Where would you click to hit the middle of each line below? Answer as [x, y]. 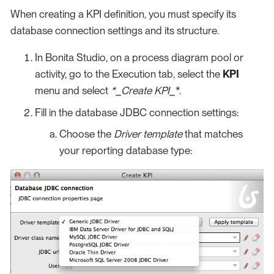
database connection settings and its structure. [115, 31]
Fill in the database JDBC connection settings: [137, 112]
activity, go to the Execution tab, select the [129, 74]
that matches [213, 134]
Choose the [87, 134]
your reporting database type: [126, 151]
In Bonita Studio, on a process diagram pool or [139, 58]
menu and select [73, 91]
